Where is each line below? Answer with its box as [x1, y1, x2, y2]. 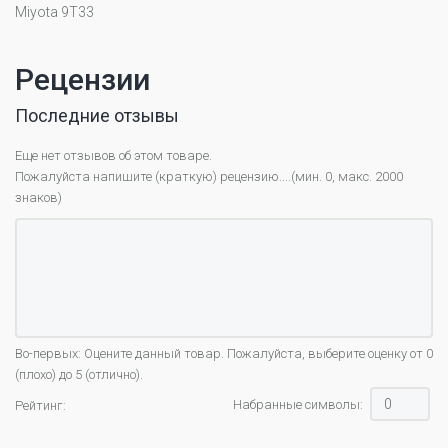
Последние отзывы [15, 105, 179, 127]
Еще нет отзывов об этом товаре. [15, 148, 212, 164]
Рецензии [15, 62, 150, 98]
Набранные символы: [233, 397, 366, 413]
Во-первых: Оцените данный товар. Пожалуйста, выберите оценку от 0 [15, 346, 433, 362]
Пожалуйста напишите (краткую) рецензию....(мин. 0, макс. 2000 [15, 169, 403, 185]
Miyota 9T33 [15, 4, 94, 21]
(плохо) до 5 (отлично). [15, 367, 143, 383]
